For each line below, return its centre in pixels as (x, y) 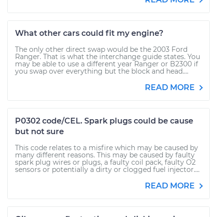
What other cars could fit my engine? (89, 33)
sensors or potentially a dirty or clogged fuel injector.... (107, 170)
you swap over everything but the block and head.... (102, 71)
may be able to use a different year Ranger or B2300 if (107, 64)
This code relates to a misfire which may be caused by (107, 148)
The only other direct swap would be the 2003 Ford (101, 49)
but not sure (39, 132)
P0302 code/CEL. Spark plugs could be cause (104, 121)
